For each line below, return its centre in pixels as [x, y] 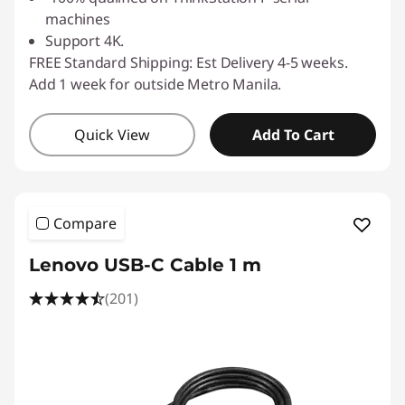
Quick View [112, 135]
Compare [85, 223]
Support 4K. [85, 41]
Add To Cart [293, 135]
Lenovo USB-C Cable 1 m [145, 265]
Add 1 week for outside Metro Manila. [155, 84]
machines [78, 19]
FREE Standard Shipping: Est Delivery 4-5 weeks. [188, 62]
